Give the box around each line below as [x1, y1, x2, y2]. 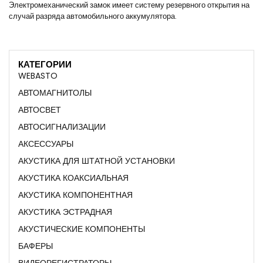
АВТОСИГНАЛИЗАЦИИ [18, 120, 106, 133]
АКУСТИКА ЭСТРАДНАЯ [18, 205, 112, 218]
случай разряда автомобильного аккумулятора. [9, 10, 177, 22]
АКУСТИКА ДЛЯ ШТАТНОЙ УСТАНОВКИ [18, 154, 175, 167]
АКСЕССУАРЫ [18, 137, 73, 150]
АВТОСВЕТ [18, 103, 61, 116]
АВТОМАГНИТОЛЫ [18, 86, 92, 99]
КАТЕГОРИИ [18, 58, 72, 71]
